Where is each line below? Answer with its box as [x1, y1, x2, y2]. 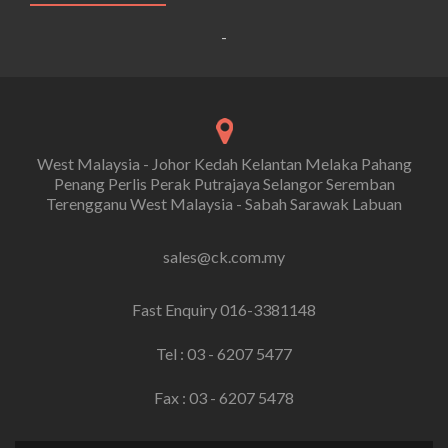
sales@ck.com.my [163, 247, 285, 267]
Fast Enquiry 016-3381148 [132, 300, 316, 320]
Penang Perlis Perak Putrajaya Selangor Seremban [53, 174, 395, 194]
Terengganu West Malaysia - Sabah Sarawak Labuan [46, 194, 402, 214]
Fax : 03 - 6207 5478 [154, 388, 294, 408]
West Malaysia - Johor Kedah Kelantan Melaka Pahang [36, 154, 412, 174]
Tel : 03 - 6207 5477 [156, 344, 292, 364]
